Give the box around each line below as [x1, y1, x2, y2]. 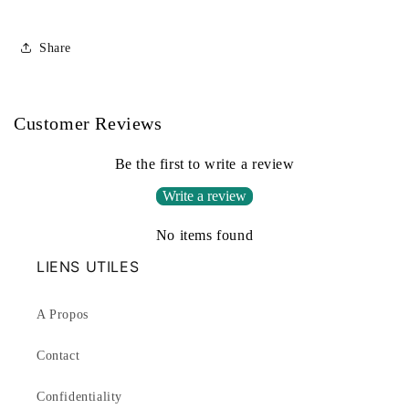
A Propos [37, 308, 89, 322]
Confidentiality [37, 390, 122, 404]
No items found [155, 227, 254, 244]
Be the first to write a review [114, 156, 295, 173]
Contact [37, 349, 80, 363]
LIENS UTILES [37, 257, 140, 277]
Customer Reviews [14, 113, 163, 134]
